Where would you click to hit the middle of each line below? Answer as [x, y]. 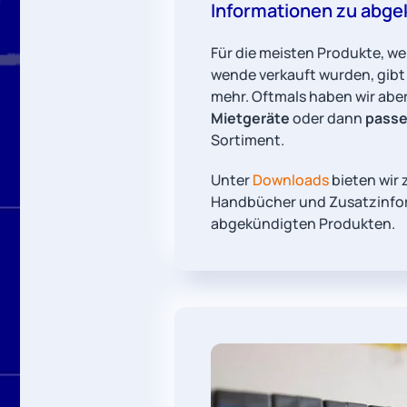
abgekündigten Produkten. [303, 223]
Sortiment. [249, 139]
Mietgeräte [250, 118]
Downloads [291, 179]
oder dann [328, 118]
